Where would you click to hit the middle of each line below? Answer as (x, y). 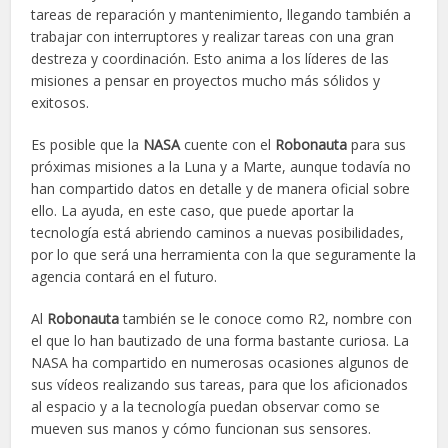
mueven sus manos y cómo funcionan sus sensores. (201, 428)
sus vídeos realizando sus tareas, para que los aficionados (220, 384)
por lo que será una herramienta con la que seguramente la (224, 254)
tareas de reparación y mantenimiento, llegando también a (221, 14)
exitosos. (60, 102)
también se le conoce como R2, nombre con (266, 318)
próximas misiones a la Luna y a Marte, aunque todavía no (221, 166)
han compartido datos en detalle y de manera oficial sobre (221, 188)
